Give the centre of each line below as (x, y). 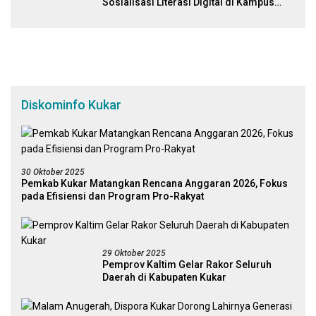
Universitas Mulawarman (159, 14)
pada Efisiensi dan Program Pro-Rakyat (113, 196)
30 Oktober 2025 (53, 172)
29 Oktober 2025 (134, 253)
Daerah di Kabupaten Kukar (164, 277)
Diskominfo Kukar (71, 104)
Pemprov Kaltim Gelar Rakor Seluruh (187, 264)
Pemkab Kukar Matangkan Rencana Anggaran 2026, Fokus (154, 183)
